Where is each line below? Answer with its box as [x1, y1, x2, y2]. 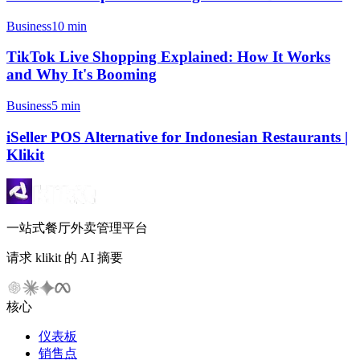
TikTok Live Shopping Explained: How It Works [6, 48, 330, 66]
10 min [51, 18, 87, 33]
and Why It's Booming [6, 66, 157, 84]
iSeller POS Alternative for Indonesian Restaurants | [6, 128, 348, 145]
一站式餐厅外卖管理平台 [6, 221, 148, 235]
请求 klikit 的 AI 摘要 [6, 251, 123, 265]
